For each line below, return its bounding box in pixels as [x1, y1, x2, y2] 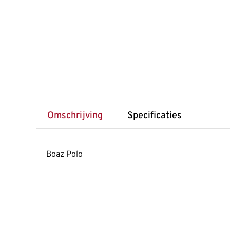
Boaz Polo [46, 149, 83, 160]
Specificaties [127, 110, 182, 122]
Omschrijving [47, 110, 103, 122]
